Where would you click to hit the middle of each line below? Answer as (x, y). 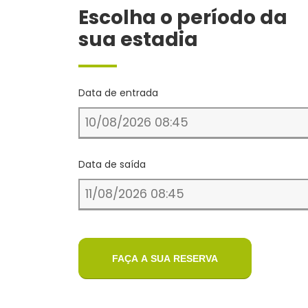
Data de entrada (118, 93)
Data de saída (112, 165)
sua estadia (138, 39)
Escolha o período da (183, 17)
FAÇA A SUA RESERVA (165, 258)
